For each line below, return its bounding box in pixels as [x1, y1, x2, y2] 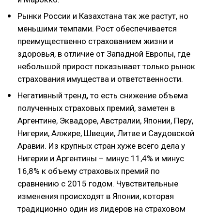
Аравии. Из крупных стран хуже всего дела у [17, 141, 185, 151]
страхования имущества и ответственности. [17, 74, 183, 84]
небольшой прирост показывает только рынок [17, 62, 195, 71]
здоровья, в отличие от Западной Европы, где [17, 49, 190, 59]
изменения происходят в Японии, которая [17, 191, 174, 201]
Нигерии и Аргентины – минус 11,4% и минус [17, 154, 184, 163]
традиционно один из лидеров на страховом [17, 204, 186, 214]
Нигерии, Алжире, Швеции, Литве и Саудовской [17, 128, 194, 138]
